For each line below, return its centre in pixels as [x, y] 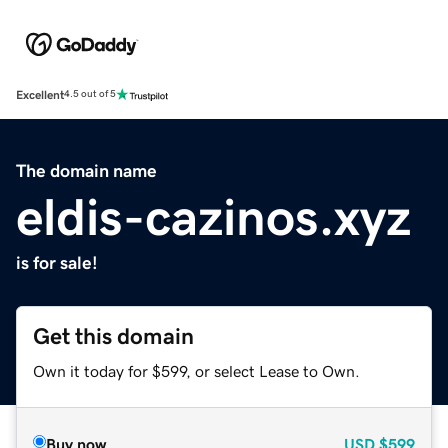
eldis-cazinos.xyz [213, 216]
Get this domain [113, 336]
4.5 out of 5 [90, 94]
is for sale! [57, 262]
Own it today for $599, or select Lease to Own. [196, 370]
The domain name [86, 170]
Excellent [40, 94]
